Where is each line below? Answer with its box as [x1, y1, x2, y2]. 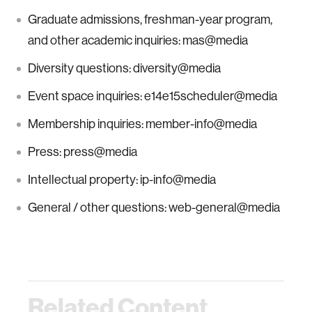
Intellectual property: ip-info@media [28, 173, 216, 187]
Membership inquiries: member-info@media [28, 117, 257, 131]
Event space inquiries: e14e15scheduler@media [28, 89, 277, 103]
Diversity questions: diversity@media [28, 61, 221, 75]
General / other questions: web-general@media [28, 201, 280, 214]
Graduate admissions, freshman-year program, [28, 13, 272, 26]
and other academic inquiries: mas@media [28, 33, 248, 47]
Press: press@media [28, 145, 137, 159]
